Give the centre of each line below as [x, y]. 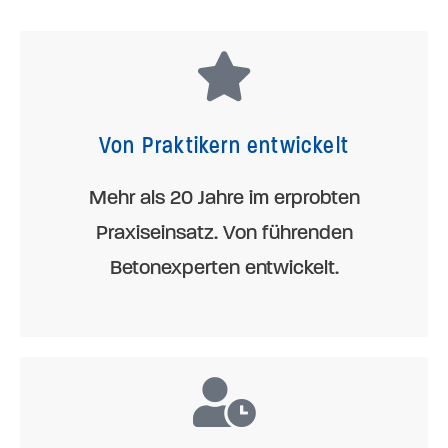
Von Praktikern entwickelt [224, 146]
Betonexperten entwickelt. [224, 268]
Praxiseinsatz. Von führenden [224, 233]
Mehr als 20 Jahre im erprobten [224, 198]
